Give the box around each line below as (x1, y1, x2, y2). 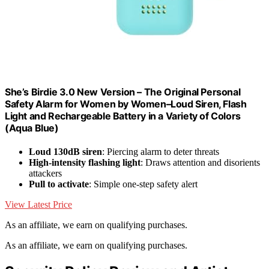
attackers (29, 168, 62, 178)
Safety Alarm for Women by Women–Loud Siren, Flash (5, 97, 247, 110)
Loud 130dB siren (29, 146, 102, 157)
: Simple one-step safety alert (89, 178, 198, 189)
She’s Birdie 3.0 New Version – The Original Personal (5, 85, 241, 98)
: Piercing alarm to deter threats (102, 146, 219, 157)
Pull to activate (29, 178, 89, 189)
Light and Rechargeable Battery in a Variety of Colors (5, 109, 241, 122)
